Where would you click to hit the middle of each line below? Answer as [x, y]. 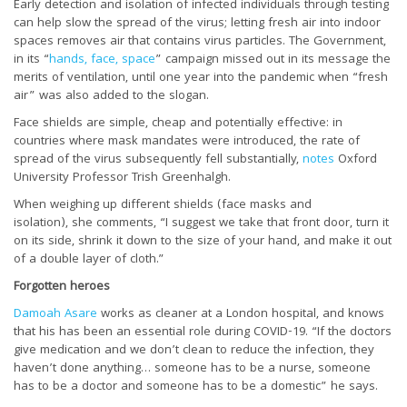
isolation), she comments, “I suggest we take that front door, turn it [201, 223]
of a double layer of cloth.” [89, 259]
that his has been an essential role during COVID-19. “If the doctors [203, 332]
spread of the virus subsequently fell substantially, [158, 159]
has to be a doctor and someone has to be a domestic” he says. [196, 387]
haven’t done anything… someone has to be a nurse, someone [192, 368]
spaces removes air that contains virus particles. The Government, [200, 41]
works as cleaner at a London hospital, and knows [241, 314]
